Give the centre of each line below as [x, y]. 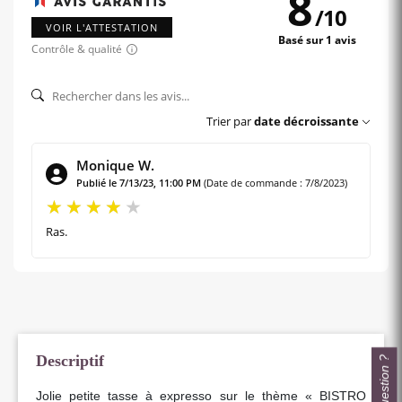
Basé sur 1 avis [317, 40]
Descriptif [70, 360]
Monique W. [115, 165]
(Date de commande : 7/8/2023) [275, 182]
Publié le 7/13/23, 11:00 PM [139, 182]
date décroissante [306, 121]
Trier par [229, 121]
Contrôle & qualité [77, 48]
